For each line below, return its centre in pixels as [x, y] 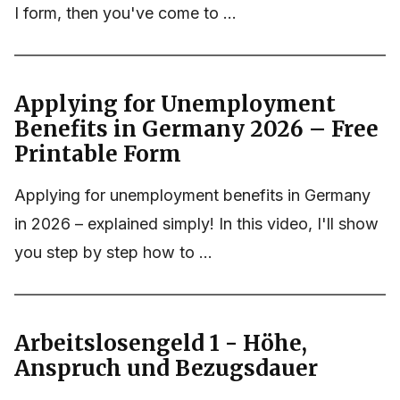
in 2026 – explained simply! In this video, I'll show [196, 224]
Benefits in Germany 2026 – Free [196, 129]
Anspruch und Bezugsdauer [166, 369]
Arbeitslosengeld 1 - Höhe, [161, 344]
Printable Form [98, 154]
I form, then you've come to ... [125, 13]
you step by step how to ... [113, 253]
